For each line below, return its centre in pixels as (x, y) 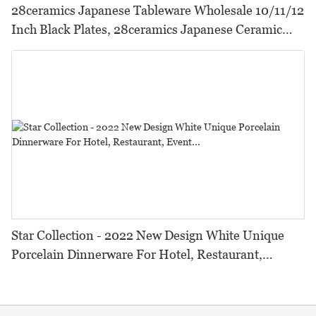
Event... (33, 274)
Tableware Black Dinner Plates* (100, 49)
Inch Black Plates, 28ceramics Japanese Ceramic (147, 30)
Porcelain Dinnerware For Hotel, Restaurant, (137, 255)
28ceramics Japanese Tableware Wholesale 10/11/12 (158, 11)
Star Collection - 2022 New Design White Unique (148, 236)
